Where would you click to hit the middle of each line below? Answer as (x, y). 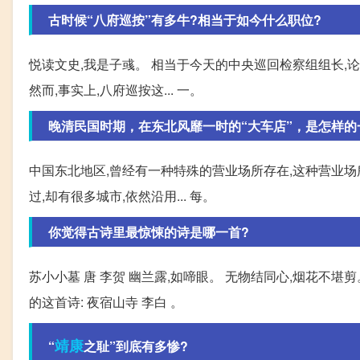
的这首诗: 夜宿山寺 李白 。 (106, 301)
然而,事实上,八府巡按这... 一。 (116, 89)
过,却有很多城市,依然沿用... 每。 (122, 195)
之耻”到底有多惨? (136, 346)
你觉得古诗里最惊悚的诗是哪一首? (149, 231)
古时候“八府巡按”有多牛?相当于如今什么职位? (185, 19)
